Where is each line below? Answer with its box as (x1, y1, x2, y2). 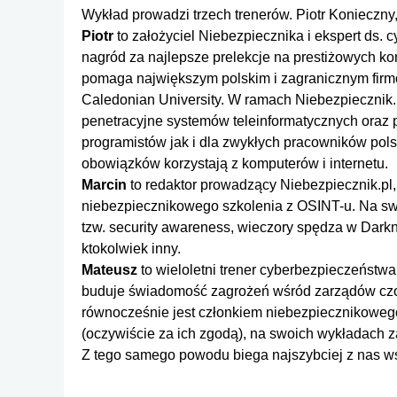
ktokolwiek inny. (82, 240, 184, 256)
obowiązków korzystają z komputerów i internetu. (82, 155, 388, 171)
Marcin (82, 176, 127, 192)
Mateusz (82, 261, 137, 277)
